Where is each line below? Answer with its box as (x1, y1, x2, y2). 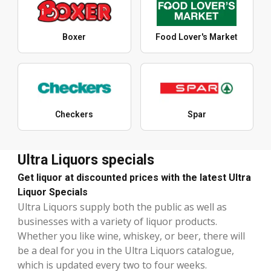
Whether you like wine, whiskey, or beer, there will (18, 229, 245, 243)
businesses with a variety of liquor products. (18, 215, 217, 229)
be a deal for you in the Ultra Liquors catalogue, (18, 244, 234, 258)
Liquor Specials (18, 186, 88, 198)
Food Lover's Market (155, 32, 238, 42)
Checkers (55, 109, 94, 120)
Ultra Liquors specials (18, 152, 154, 169)
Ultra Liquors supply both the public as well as (18, 200, 227, 214)
